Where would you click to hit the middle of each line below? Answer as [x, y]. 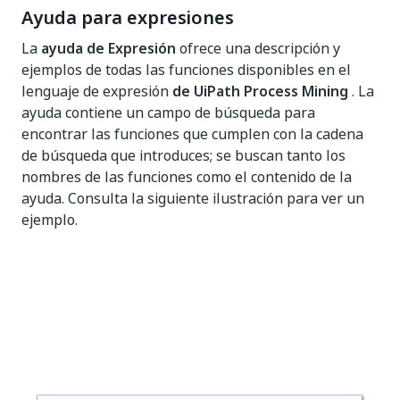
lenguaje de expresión [97, 91]
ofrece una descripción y [258, 48]
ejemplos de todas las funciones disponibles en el [186, 70]
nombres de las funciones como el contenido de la [187, 177]
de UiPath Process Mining [260, 91]
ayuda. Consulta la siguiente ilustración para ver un [193, 198]
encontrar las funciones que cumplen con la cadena [192, 134]
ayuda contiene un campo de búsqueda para [168, 112]
